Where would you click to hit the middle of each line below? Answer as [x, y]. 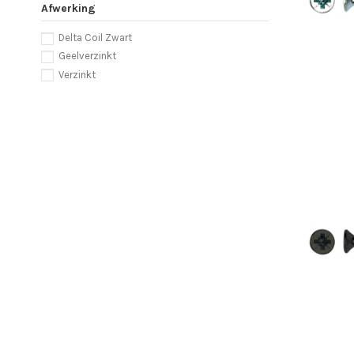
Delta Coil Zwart [95, 38]
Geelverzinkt [87, 56]
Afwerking [68, 8]
